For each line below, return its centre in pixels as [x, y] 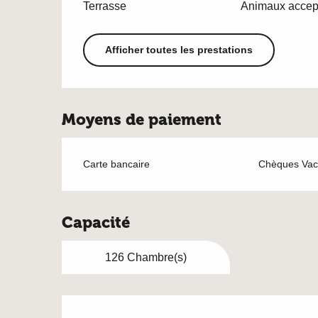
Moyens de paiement [142, 119]
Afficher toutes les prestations [179, 50]
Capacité [96, 222]
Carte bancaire [117, 164]
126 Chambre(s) [146, 257]
